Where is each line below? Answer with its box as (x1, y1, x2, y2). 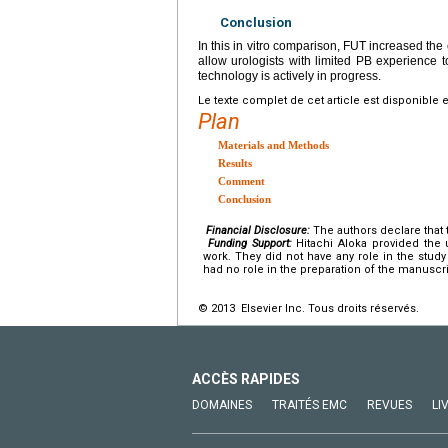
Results (218, 156, 252, 169)
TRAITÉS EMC (272, 397, 347, 412)
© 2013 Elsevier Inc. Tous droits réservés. (198, 301, 419, 315)
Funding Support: (207, 236, 292, 250)
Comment (218, 174, 265, 187)
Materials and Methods (218, 138, 329, 151)
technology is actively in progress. (198, 68, 381, 83)
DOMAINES (192, 397, 252, 412)
